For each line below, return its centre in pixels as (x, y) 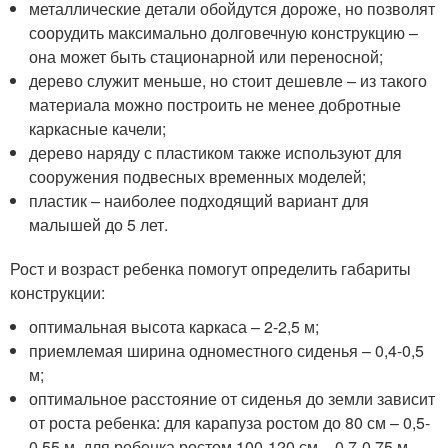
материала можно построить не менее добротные (215, 104)
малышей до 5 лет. (99, 224)
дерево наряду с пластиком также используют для (216, 152)
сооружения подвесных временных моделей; (198, 176)
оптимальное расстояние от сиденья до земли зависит (232, 398)
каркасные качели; (98, 128)
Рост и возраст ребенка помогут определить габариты (210, 268)
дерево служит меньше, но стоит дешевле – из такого (228, 80)
